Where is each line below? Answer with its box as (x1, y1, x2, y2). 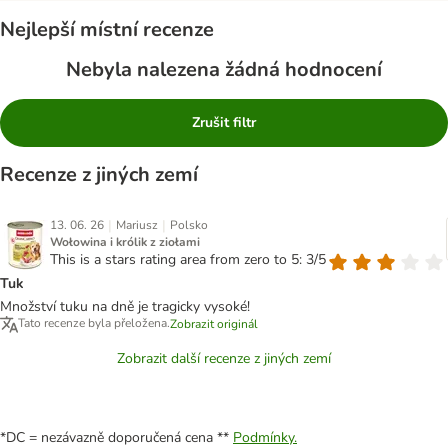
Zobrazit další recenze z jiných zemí (117, 348, 331, 368)
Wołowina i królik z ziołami (50, 233, 200, 250)
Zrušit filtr (192, 112, 256, 132)
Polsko (170, 216, 208, 233)
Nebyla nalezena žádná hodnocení (66, 56, 382, 84)
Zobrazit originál (170, 315, 258, 332)
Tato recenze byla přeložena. (18, 314, 170, 331)
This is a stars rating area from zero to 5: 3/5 (50, 249, 326, 269)
